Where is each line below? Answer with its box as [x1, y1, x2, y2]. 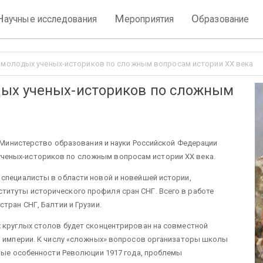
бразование [199, 14, 249, 25]
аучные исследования [4, 14, 97, 25]
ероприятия [124, 14, 174, 25]
